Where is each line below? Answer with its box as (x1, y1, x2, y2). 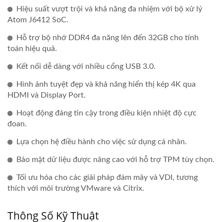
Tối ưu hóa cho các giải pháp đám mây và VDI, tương (16, 173, 198, 181)
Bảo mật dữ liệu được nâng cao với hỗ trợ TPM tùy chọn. (16, 155, 215, 164)
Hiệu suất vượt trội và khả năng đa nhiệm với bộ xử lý (16, 4, 202, 13)
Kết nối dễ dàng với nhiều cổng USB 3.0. (16, 62, 156, 70)
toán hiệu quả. (7, 44, 57, 53)
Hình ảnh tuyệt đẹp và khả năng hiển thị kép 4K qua (16, 80, 196, 88)
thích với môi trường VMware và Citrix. (7, 184, 144, 192)
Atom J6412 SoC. (7, 15, 68, 24)
